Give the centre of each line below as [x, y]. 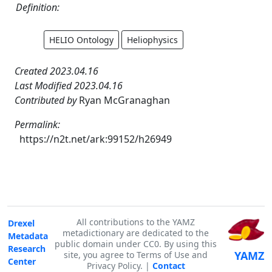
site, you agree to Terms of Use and [136, 255]
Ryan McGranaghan [124, 100]
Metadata [28, 236]
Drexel [21, 223]
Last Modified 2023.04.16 [69, 85]
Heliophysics [152, 39]
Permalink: [37, 124]
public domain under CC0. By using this [136, 244]
